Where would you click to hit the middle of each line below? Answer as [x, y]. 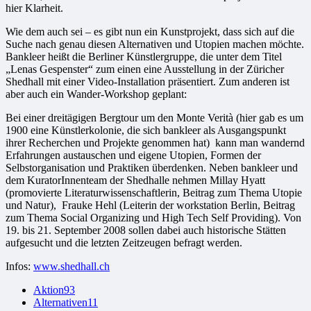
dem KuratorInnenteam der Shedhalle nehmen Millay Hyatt [135, 180]
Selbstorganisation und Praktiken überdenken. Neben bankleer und [152, 167]
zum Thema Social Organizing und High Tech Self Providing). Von [153, 217]
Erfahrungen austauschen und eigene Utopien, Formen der [133, 155]
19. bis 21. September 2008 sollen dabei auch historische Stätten [146, 230]
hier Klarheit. [34, 8]
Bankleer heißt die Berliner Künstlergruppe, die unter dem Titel [144, 56]
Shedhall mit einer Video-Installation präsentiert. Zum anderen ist [148, 81]
